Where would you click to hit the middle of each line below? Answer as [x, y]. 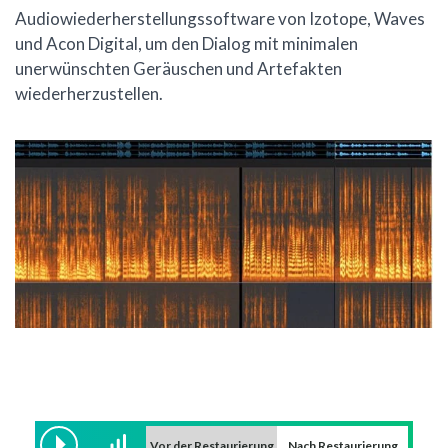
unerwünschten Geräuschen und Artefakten [178, 69]
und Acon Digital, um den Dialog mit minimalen [186, 44]
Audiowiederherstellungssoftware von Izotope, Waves [220, 19]
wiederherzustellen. [89, 94]
